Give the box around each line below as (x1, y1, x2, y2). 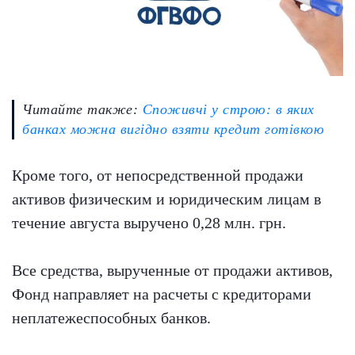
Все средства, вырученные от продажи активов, (12, 261, 333, 280)
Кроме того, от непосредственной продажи (12, 166, 303, 185)
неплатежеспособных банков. (12, 309, 211, 327)
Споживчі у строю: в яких (142, 101, 315, 118)
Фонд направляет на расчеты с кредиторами (12, 285, 311, 303)
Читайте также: (22, 101, 143, 118)
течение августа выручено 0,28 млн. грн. (12, 214, 286, 232)
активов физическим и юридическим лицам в (12, 190, 321, 208)
